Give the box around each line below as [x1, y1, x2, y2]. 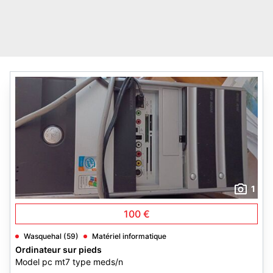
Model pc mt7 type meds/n [15, 257, 123, 267]
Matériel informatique [92, 232, 166, 241]
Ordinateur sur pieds [15, 244, 102, 255]
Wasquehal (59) [24, 232, 79, 241]
